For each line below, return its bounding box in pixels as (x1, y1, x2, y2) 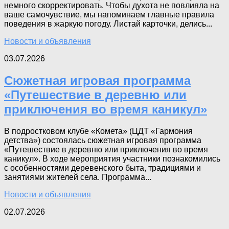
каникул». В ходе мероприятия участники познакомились (4, 154, 220, 163)
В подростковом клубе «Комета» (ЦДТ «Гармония (4, 126, 193, 135)
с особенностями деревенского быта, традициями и (4, 163, 201, 172)
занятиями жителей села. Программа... (4, 172, 151, 181)
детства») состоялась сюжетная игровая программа (4, 135, 201, 145)
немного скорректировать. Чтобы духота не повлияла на (4, 1, 219, 10)
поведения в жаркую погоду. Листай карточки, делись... (4, 19, 212, 29)
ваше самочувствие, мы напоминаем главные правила (4, 10, 214, 19)
